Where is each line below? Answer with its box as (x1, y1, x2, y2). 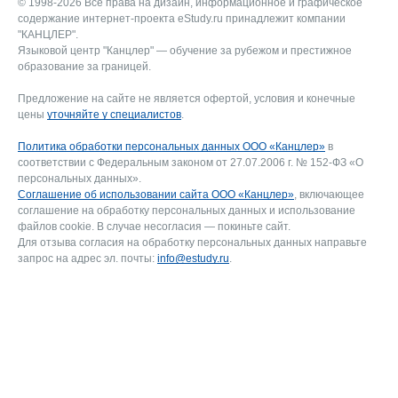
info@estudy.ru (157, 252, 229, 266)
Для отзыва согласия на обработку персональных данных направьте (18, 236, 367, 250)
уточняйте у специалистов (47, 108, 181, 122)
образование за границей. (18, 60, 151, 74)
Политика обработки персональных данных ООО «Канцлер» (18, 140, 325, 154)
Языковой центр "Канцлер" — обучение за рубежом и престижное (18, 44, 352, 58)
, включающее (294, 188, 364, 202)
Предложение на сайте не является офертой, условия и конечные (18, 92, 355, 106)
